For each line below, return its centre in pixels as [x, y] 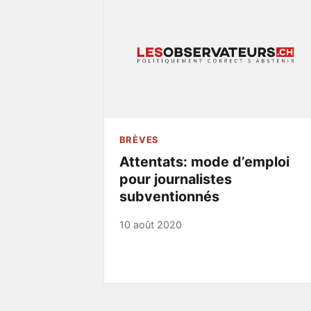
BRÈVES [139, 140]
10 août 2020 [150, 225]
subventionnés [169, 197]
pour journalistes [175, 179]
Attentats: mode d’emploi [204, 162]
